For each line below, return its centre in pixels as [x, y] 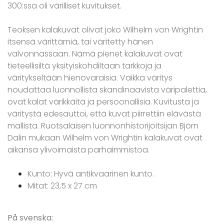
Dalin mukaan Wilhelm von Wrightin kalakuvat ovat [105, 138]
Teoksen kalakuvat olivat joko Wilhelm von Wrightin [105, 30]
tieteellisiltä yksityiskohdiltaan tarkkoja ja [84, 66]
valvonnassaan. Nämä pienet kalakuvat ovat [95, 54]
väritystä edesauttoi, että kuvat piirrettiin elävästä [104, 114]
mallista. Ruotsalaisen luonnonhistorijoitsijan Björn [103, 126]
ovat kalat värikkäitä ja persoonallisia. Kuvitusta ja [103, 102]
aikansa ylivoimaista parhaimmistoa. [78, 150]
